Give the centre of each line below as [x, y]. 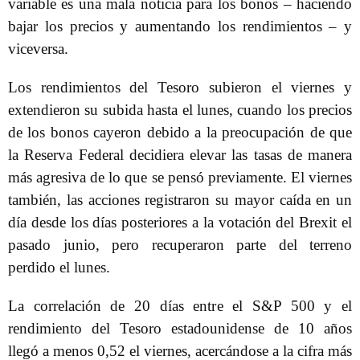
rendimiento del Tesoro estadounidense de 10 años [180, 328]
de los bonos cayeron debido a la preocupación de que [180, 132]
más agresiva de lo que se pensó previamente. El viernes [180, 177]
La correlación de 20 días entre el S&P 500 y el [180, 306]
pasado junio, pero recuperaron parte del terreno [180, 245]
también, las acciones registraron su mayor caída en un [180, 200]
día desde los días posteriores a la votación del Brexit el [180, 222]
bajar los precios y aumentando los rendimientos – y [180, 26]
